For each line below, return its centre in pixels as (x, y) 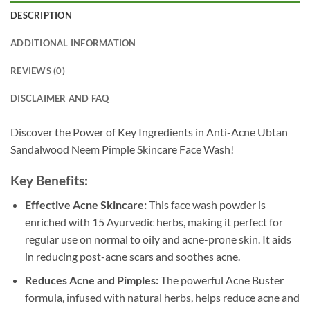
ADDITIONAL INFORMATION (73, 43)
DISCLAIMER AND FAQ (60, 99)
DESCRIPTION (41, 16)
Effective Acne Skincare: (85, 204)
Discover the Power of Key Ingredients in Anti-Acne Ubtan (149, 132)
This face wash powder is (206, 204)
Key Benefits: (49, 180)
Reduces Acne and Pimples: (91, 280)
